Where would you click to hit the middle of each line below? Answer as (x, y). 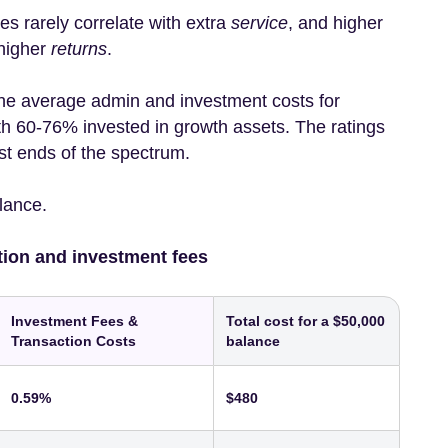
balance (253, 341)
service (259, 23)
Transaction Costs (73, 341)
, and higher (335, 23)
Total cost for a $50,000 (305, 321)
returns (79, 49)
